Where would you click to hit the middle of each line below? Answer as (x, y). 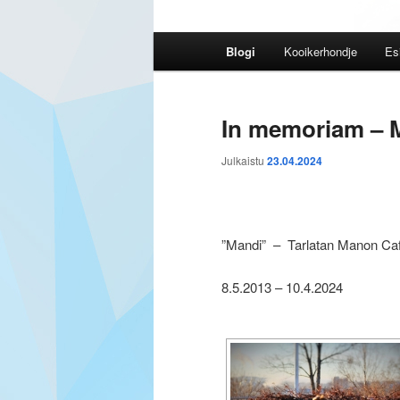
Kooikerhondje (320, 52)
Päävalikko (186, 43)
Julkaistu (244, 161)
